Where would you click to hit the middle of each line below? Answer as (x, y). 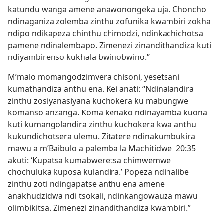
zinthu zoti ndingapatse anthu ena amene (86, 184)
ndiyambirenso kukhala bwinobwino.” (79, 57)
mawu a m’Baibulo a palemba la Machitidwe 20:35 (102, 148)
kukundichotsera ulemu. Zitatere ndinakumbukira (102, 137)
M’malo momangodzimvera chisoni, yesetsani (94, 77)
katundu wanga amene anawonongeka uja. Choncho (107, 10)
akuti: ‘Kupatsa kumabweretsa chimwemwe (89, 160)
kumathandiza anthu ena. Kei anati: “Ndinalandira (101, 89)
